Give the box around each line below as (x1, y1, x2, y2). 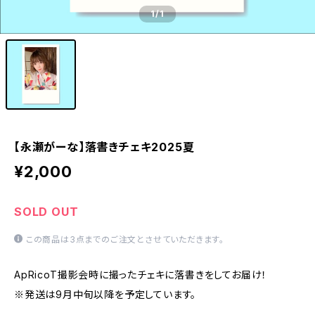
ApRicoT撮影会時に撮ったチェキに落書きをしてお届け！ (14, 269, 268, 281)
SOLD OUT (14, 205, 79, 219)
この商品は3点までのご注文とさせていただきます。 (25, 234, 225, 245)
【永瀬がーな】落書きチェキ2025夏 (14, 140, 195, 154)
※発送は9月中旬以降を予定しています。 (14, 288, 197, 300)
